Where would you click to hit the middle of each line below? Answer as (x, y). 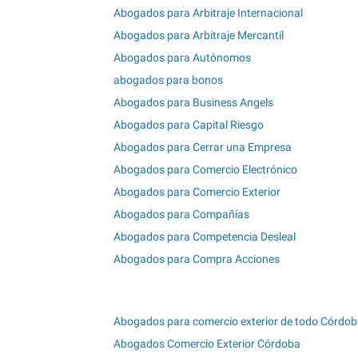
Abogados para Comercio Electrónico (205, 170)
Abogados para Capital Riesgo (189, 125)
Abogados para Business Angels (193, 103)
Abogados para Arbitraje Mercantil (199, 36)
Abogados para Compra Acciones (197, 259)
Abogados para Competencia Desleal (205, 237)
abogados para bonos (168, 80)
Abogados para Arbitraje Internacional (208, 13)
